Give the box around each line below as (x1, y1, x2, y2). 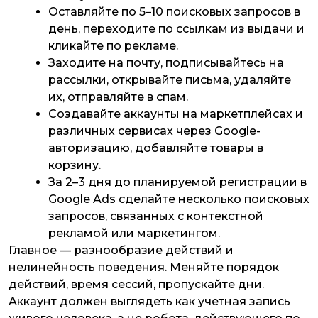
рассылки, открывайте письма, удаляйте (48, 73, 291, 87)
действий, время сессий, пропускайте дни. (9, 278, 264, 292)
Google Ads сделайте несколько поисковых (48, 192, 309, 207)
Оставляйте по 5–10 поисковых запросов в (48, 5, 300, 19)
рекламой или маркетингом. (48, 226, 220, 241)
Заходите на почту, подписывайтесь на (48, 56, 284, 70)
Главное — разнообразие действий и (9, 243, 234, 258)
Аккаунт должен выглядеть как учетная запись (9, 295, 290, 309)
